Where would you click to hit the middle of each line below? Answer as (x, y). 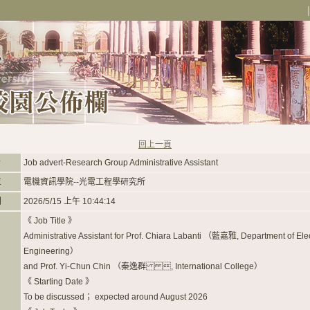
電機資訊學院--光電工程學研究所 (84, 182)
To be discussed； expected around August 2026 (116, 297)
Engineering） (51, 251)
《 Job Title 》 (50, 221)
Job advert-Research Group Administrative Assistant (121, 163)
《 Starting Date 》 (58, 282)
